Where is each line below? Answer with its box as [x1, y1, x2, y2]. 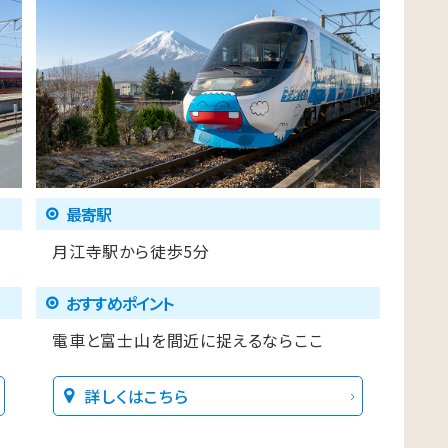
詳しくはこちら [84, 384, 189, 409]
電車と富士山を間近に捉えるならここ [52, 328, 324, 353]
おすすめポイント [66, 291, 174, 316]
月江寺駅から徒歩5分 [52, 239, 211, 264]
